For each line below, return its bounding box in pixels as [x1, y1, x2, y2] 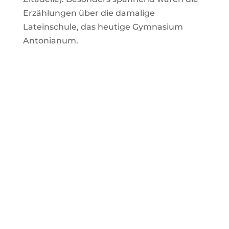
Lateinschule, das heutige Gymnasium [22, 22, 183, 32]
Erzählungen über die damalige [22, 8, 155, 18]
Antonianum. [22, 36, 78, 46]
